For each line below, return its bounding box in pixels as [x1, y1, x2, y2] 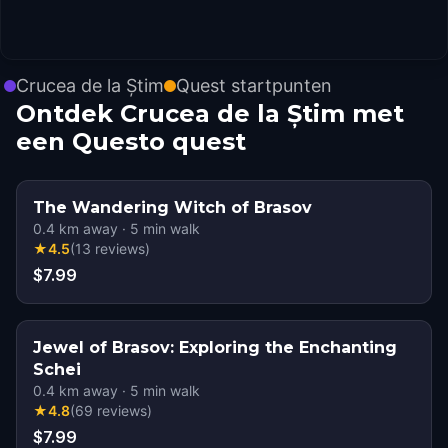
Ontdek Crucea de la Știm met [16, 99, 404, 128]
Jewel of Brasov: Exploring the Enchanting [33, 338, 397, 357]
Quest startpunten [176, 75, 332, 96]
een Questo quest [16, 127, 246, 156]
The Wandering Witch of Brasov [33, 198, 312, 217]
